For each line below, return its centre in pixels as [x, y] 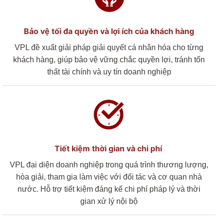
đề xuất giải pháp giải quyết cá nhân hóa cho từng [116, 47]
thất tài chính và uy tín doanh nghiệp [109, 72]
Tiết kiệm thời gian [89, 148]
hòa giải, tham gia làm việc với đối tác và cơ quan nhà [109, 177]
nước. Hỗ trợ [41, 189]
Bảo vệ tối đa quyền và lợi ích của [86, 31]
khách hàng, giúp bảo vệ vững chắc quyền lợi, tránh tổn [109, 59]
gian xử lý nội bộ [109, 201]
